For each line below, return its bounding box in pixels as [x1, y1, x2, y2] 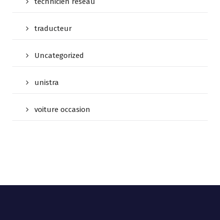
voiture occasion [34, 105, 90, 114]
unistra [34, 78, 59, 87]
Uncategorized [34, 51, 84, 60]
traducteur [34, 24, 72, 33]
